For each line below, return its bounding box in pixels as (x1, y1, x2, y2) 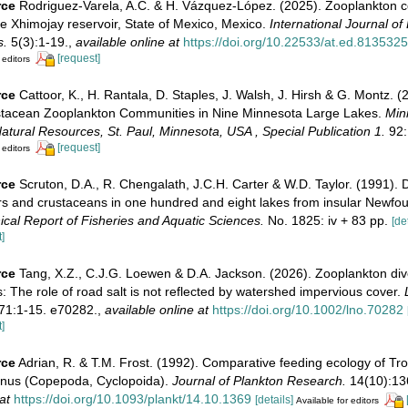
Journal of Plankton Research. (171, 372, 346, 388)
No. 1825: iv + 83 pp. (263, 212, 388, 228)
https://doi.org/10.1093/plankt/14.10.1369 (13, 391, 251, 406)
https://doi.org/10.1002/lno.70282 (211, 301, 403, 317)
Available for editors (295, 394, 379, 405)
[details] (254, 393, 293, 406)
